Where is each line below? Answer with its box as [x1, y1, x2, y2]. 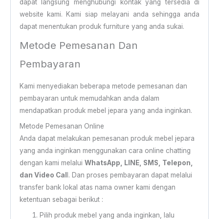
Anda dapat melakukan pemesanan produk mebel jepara [19, 134, 195, 142]
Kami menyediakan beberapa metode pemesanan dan [19, 82, 187, 90]
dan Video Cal [19, 171, 67, 179]
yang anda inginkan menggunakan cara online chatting [19, 146, 191, 154]
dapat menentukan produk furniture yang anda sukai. [19, 22, 184, 30]
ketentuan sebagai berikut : [19, 195, 103, 203]
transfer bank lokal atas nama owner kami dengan [19, 183, 175, 191]
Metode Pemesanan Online [19, 122, 104, 130]
